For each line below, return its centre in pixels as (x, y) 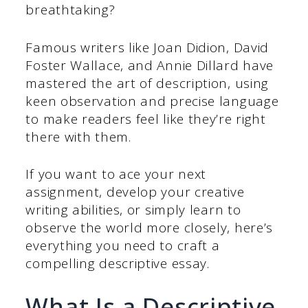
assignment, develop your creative (135, 192)
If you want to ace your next (116, 174)
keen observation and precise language (152, 101)
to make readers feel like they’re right (146, 119)
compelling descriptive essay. (118, 264)
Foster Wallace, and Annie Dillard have (150, 65)
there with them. (78, 136)
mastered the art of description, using (147, 83)
